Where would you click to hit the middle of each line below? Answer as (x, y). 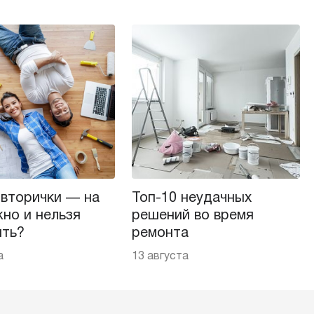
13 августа (160, 257)
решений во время (193, 216)
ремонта (160, 233)
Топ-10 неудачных (192, 198)
